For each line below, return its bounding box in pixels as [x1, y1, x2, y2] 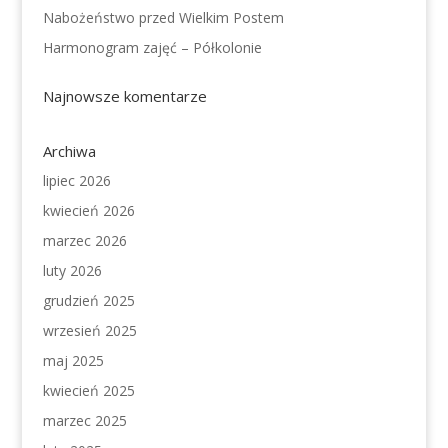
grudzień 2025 [42, 291, 135, 311]
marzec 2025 [42, 411, 127, 431]
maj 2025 [42, 351, 104, 371]
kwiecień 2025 [42, 381, 135, 401]
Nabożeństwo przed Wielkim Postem [42, 8, 284, 28]
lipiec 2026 [42, 171, 111, 191]
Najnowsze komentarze [42, 86, 207, 107]
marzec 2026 [42, 231, 127, 251]
